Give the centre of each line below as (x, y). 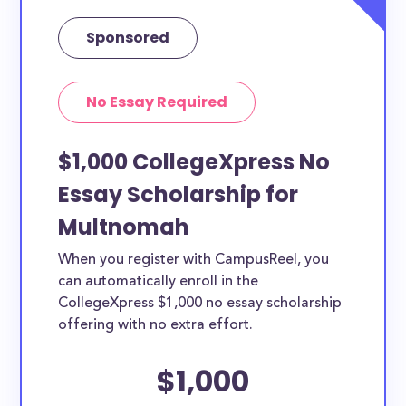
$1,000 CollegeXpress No (194, 162)
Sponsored (128, 38)
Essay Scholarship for (179, 194)
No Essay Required (157, 102)
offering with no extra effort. (156, 325)
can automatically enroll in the (159, 282)
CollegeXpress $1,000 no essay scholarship (200, 304)
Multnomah (124, 227)
